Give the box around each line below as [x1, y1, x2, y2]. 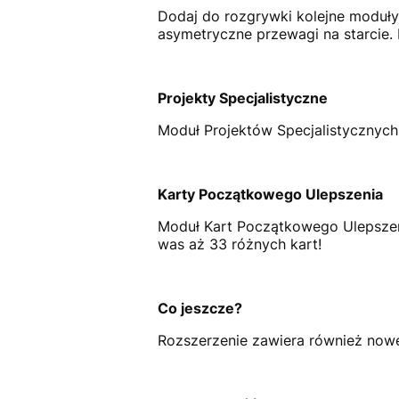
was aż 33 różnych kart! [157, 234, 322, 253]
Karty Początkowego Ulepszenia [157, 184, 383, 203]
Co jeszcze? [157, 298, 242, 317]
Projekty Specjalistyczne [157, 88, 328, 107]
